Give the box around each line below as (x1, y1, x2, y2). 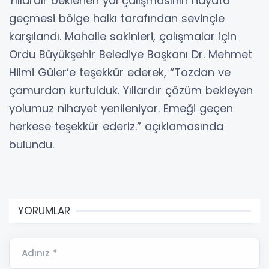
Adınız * (22, 247, 58, 260)
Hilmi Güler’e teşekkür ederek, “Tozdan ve (9, 65, 231, 80)
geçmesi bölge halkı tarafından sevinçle (9, 11, 225, 26)
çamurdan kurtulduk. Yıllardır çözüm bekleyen (9, 83, 253, 98)
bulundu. (9, 137, 54, 153)
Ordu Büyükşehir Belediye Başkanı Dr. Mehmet (9, 47, 252, 62)
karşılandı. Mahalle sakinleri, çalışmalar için (9, 29, 237, 44)
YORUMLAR (18, 204, 70, 219)
